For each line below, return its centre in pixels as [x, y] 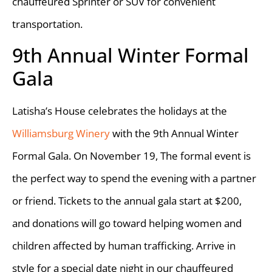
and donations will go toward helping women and [127, 223]
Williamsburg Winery [61, 134]
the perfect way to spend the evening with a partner [134, 178]
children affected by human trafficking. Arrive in [124, 246]
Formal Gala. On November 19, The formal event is [131, 156]
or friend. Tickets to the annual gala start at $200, [127, 201]
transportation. [47, 24]
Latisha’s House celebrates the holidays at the [120, 111]
